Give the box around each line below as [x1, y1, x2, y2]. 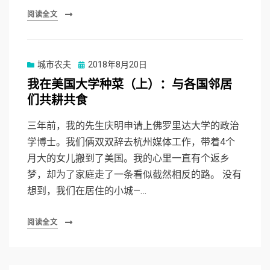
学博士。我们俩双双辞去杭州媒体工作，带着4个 [27, 136, 235, 148]
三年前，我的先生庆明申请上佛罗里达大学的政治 [27, 120, 239, 132]
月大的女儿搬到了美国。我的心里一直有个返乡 [27, 152, 230, 165]
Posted [78, 59, 105, 69]
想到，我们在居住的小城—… [27, 185, 146, 197]
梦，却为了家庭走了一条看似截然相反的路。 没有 [27, 169, 242, 181]
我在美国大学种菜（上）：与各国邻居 [27, 77, 232, 93]
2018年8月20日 [88, 60, 147, 70]
